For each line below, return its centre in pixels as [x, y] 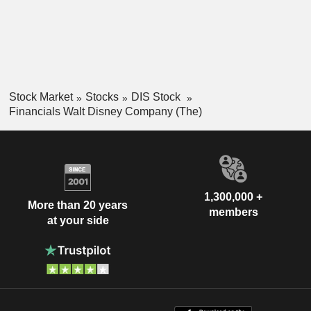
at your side [78, 221]
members [233, 212]
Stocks [102, 96]
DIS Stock [157, 96]
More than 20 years [78, 205]
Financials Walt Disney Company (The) [105, 111]
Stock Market [41, 96]
